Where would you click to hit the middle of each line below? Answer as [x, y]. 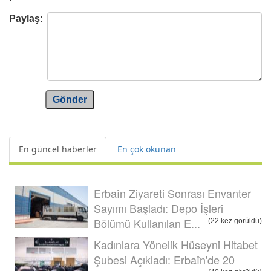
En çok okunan [147, 149]
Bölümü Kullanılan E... [147, 223]
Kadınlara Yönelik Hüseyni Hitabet [176, 244]
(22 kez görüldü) [235, 220]
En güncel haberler [58, 149]
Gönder [70, 99]
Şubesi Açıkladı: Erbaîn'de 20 [164, 259]
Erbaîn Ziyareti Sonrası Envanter [172, 193]
